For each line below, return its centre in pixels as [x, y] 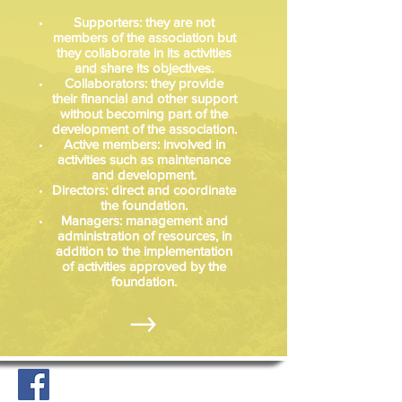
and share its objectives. [144, 68]
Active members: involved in [144, 144]
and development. [144, 175]
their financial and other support [144, 98]
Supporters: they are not [144, 22]
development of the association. [144, 129]
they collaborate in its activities [144, 52]
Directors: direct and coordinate [144, 190]
